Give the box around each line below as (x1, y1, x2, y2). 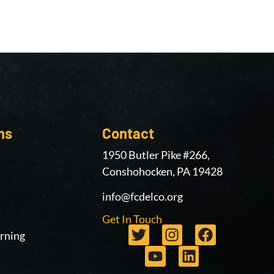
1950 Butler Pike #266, (102, 147, 210, 161)
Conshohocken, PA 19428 (102, 164, 223, 178)
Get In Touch (102, 212, 162, 226)
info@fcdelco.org (102, 189, 183, 203)
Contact (102, 124, 154, 142)
